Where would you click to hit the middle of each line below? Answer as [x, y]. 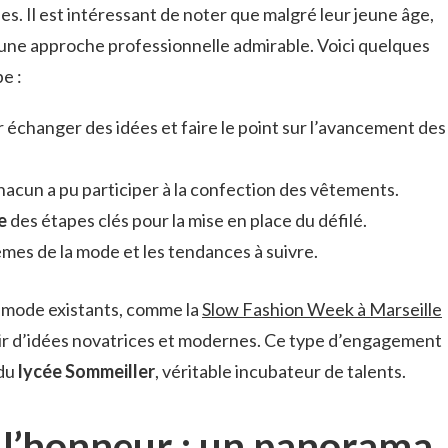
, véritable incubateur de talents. [280, 371]
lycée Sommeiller [86, 371]
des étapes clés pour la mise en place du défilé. [186, 220]
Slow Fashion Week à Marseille [322, 309]
